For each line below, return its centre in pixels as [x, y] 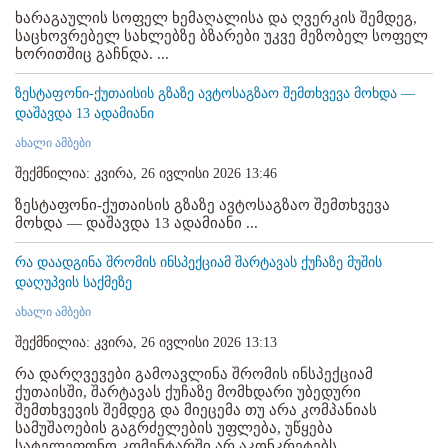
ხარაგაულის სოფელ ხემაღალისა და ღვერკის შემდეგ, [216, 17]
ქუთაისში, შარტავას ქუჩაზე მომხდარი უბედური [188, 391]
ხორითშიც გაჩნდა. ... [92, 53]
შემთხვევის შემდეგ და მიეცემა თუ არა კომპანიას [196, 409]
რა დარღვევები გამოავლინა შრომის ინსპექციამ [194, 373]
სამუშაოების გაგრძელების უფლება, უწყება [174, 427]
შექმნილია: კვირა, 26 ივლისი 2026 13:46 [146, 173]
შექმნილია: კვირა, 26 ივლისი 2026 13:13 [146, 342]
